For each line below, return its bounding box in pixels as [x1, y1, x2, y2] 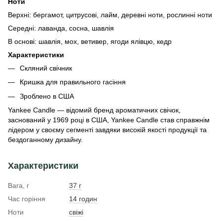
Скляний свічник [20, 64, 72, 72]
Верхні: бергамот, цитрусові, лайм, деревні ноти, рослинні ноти [8, 11, 212, 19]
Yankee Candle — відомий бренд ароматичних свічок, [8, 106, 181, 114]
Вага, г [8, 182, 29, 190]
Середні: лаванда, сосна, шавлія [8, 24, 114, 32]
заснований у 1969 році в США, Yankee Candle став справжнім [8, 116, 210, 124]
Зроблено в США [20, 92, 74, 100]
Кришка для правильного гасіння [20, 78, 126, 86]
